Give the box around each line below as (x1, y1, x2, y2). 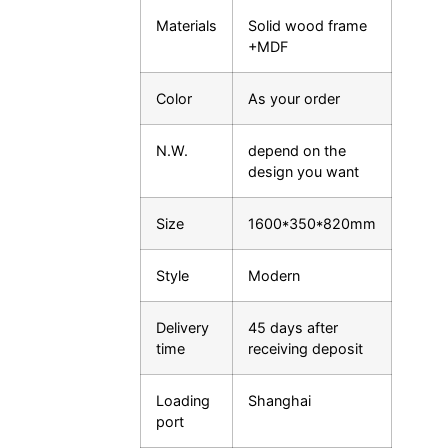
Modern (248, 267, 300, 285)
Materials (156, 17, 217, 35)
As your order (248, 90, 340, 108)
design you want (248, 163, 359, 181)
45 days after (248, 319, 338, 337)
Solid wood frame (248, 17, 367, 35)
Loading (156, 392, 210, 410)
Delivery (156, 319, 209, 337)
